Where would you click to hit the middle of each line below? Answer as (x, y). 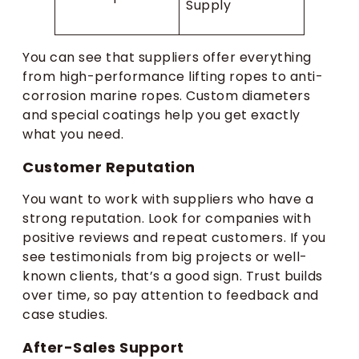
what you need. (73, 135)
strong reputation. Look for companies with (167, 219)
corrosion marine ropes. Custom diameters (166, 96)
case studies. (65, 315)
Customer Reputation (109, 167)
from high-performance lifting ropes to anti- (173, 77)
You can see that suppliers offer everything (167, 58)
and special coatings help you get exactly (161, 115)
